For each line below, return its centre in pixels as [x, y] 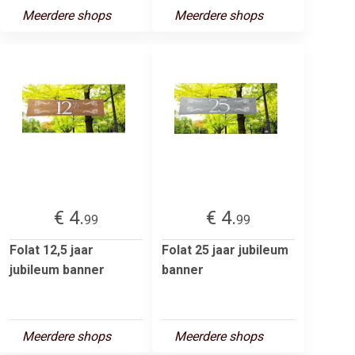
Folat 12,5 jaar [52, 250]
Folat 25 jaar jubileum [225, 250]
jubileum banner [57, 269]
